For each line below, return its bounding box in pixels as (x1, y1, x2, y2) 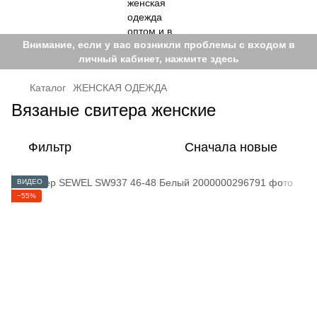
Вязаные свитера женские (11, 100, 216, 120)
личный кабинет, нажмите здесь (78, 53, 239, 64)
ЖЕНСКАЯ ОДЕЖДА (73, 82, 167, 93)
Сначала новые (185, 140, 277, 154)
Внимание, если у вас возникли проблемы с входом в (22, 39, 295, 50)
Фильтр (28, 140, 71, 154)
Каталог (30, 82, 66, 93)
